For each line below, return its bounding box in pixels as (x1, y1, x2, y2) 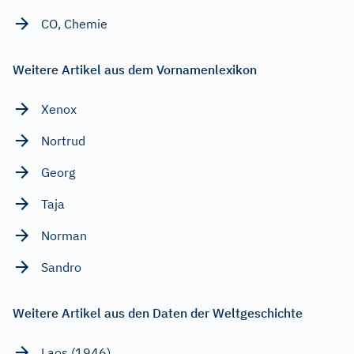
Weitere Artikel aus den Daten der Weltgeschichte (13, 304, 303, 321)
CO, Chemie (41, 15, 107, 32)
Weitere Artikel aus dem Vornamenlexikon (13, 61, 257, 77)
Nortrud (41, 132, 85, 149)
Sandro (41, 258, 81, 275)
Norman (41, 227, 87, 243)
